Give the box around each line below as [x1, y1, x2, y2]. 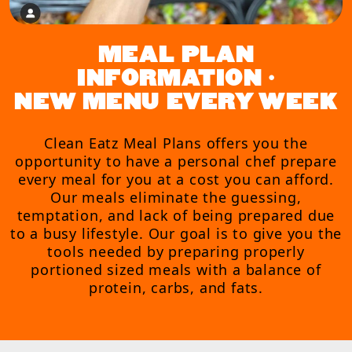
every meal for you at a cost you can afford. [17, 169, 335, 189]
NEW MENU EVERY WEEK [14, 88, 338, 116]
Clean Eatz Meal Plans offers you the [44, 133, 308, 152]
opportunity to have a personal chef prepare [15, 151, 337, 170]
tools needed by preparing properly [47, 241, 305, 261]
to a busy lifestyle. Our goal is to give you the [9, 223, 343, 243]
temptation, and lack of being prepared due [16, 205, 335, 225]
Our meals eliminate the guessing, [50, 187, 302, 207]
